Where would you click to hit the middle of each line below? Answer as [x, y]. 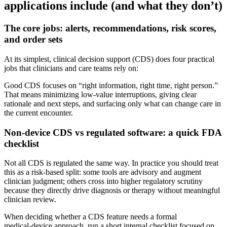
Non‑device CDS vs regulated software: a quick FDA [113, 132]
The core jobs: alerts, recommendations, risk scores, [110, 28]
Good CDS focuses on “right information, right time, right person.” [111, 85]
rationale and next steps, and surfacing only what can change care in [112, 103]
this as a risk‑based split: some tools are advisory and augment [103, 172]
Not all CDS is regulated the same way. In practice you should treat [111, 163]
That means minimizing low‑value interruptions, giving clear [100, 94]
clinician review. [30, 200]
